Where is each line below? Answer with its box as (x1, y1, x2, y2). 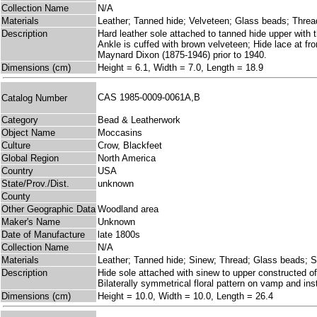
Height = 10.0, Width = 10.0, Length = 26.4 (98, 291, 273, 302)
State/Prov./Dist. (1, 178, 69, 190)
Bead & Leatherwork (98, 115, 180, 126)
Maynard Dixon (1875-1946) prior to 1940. (98, 50, 267, 61)
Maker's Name (1, 217, 60, 228)
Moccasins (98, 127, 142, 139)
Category (1, 115, 38, 126)
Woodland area (98, 204, 158, 215)
